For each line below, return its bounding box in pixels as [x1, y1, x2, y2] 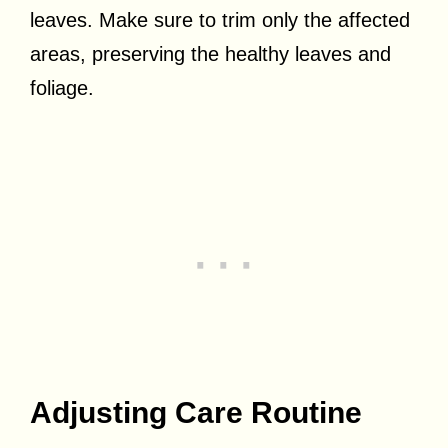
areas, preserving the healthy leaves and [30, 43, 391, 66]
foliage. [30, 77, 94, 100]
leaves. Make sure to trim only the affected [30, 9, 410, 32]
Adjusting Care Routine [30, 396, 362, 430]
